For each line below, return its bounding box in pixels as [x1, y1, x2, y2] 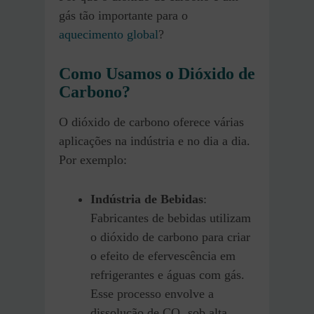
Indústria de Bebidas [90, 191, 203, 206]
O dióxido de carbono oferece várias [59, 114, 244, 129]
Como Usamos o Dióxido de [59, 64, 255, 83]
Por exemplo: [59, 152, 127, 167]
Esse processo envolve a [90, 286, 214, 301]
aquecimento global [59, 27, 158, 41]
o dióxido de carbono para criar [90, 229, 250, 244]
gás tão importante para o [59, 8, 188, 22]
